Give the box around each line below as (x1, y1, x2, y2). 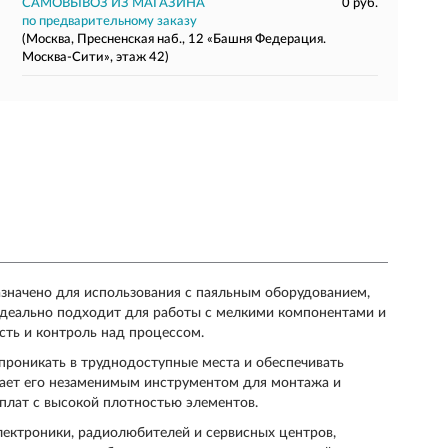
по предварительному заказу (21, 15, 197, 28)
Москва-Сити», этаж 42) (21, 51, 169, 64)
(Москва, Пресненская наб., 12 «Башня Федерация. (21, 33, 326, 46)
